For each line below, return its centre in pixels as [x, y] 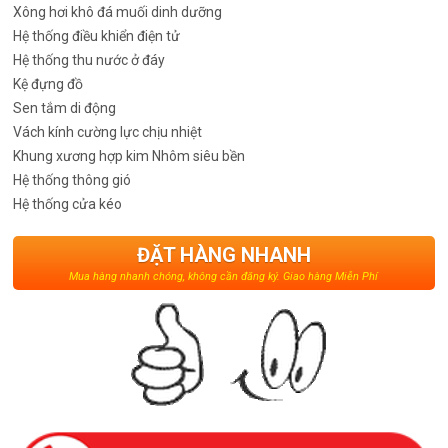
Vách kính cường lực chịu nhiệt [108, 131]
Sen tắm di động [65, 107]
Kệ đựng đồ [48, 83]
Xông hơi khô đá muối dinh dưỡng [118, 11]
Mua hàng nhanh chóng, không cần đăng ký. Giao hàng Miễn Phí [224, 276]
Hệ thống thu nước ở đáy [89, 59]
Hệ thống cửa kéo [68, 203]
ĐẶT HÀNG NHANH [223, 254]
